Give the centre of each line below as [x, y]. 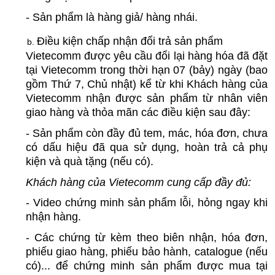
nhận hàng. [53, 217]
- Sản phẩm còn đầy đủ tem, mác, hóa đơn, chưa [147, 133]
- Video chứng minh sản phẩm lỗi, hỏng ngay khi [147, 203]
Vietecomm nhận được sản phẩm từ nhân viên [147, 99]
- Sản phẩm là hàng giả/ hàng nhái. [112, 17]
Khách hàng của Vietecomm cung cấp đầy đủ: [138, 182]
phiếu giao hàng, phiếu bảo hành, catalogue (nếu [147, 251]
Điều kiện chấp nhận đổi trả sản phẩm [130, 41]
